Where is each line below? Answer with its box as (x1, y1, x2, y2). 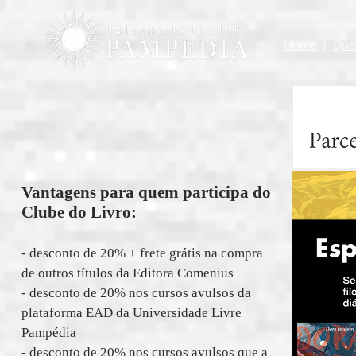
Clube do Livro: (21, 203, 137, 222)
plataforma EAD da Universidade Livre (21, 305, 242, 320)
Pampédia (21, 325, 76, 340)
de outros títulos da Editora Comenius (21, 265, 234, 281)
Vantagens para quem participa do (21, 183, 271, 202)
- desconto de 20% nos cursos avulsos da (21, 285, 251, 300)
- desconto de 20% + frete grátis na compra (21, 246, 263, 261)
